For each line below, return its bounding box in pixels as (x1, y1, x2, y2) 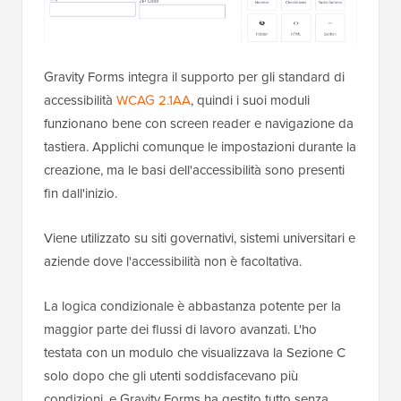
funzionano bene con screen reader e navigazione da (44, 113, 354, 133)
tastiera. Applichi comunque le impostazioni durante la (44, 136, 356, 157)
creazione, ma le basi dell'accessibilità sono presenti (44, 159, 345, 180)
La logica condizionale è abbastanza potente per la (44, 295, 341, 316)
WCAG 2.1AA (116, 90, 191, 110)
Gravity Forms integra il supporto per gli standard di (44, 66, 345, 87)
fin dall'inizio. (44, 183, 117, 203)
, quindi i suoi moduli (191, 90, 310, 110)
